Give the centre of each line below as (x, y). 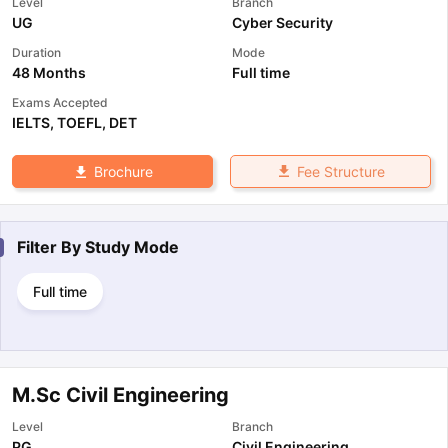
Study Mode (132, 246)
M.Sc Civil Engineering (120, 394)
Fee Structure (340, 171)
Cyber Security (282, 22)
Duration (36, 52)
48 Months (49, 72)
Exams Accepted (60, 102)
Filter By (51, 246)
